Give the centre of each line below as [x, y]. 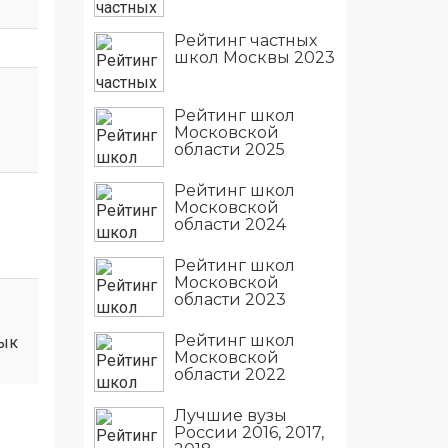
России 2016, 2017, [248, 432]
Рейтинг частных [245, 40]
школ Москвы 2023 [254, 57]
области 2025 [229, 149]
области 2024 [229, 224]
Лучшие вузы [230, 415]
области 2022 [229, 374]
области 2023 [229, 299]
